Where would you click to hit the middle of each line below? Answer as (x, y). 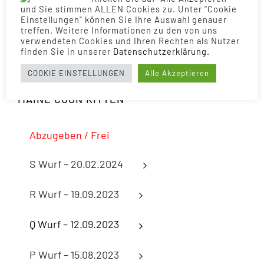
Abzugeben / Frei (70, 135)
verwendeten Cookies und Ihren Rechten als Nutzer (130, 40)
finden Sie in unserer (67, 51)
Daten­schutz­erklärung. (161, 51)
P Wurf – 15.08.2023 (74, 254)
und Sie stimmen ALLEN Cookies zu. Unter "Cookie (129, 9)
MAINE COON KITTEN (71, 99)
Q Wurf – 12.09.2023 (74, 224)
